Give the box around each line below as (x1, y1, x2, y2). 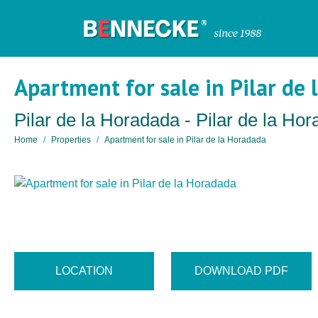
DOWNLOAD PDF (194, 264, 288, 277)
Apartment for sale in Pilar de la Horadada (104, 135, 266, 145)
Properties (51, 135, 91, 145)
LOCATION (55, 264, 114, 277)
